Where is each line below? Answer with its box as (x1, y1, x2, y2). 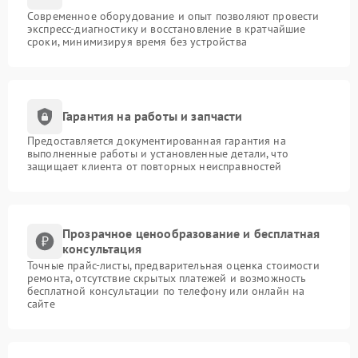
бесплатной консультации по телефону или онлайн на (27, 283, 305, 298)
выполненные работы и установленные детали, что (27, 145, 288, 161)
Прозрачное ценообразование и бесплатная (62, 225, 320, 241)
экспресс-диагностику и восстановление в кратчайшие (27, 21, 306, 36)
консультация (62, 240, 141, 257)
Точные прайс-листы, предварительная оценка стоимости (27, 257, 320, 272)
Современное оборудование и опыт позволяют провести (27, 8, 320, 23)
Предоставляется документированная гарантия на (27, 133, 286, 148)
